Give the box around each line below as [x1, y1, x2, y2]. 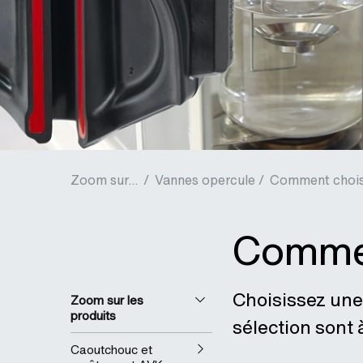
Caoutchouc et [70, 340, 152, 359]
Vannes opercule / [155, 170, 264, 190]
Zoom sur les [70, 291, 143, 310]
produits [70, 306, 116, 325]
